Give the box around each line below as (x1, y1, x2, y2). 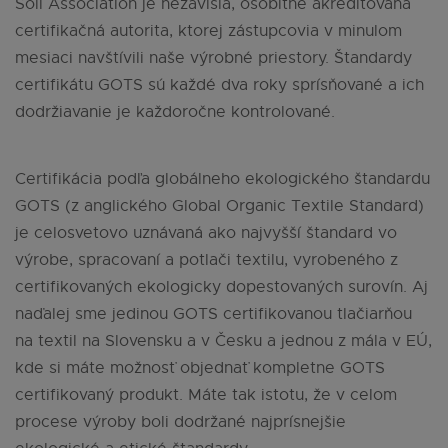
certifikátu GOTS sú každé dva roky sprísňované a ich (15, 75, 424, 96)
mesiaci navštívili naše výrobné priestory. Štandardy (15, 48, 412, 69)
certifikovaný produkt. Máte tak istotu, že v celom (15, 385, 397, 406)
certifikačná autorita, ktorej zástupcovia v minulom (15, 21, 402, 42)
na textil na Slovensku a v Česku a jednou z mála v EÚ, (15, 331, 432, 352)
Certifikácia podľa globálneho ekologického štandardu (15, 169, 430, 190)
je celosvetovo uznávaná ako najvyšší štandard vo (15, 223, 397, 244)
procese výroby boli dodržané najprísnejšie (15, 412, 346, 433)
